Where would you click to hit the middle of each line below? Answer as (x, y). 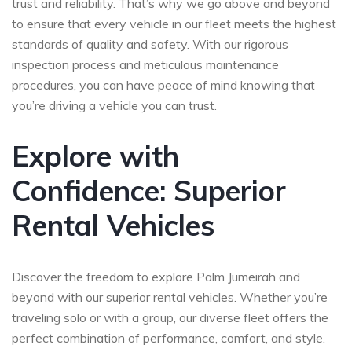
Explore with (95, 156)
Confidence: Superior (149, 190)
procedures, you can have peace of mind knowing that (163, 84)
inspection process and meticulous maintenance (145, 64)
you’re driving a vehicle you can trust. (114, 105)
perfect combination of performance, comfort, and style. (169, 337)
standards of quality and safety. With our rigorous (150, 44)
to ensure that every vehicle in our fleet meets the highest (174, 23)
